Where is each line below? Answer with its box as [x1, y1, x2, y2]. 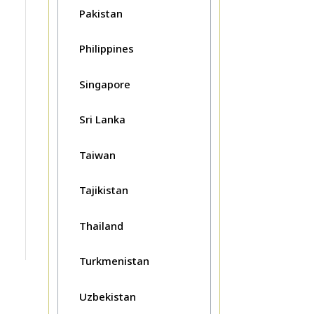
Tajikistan [78, 183, 128, 198]
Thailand [78, 218, 123, 233]
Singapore [78, 76, 130, 91]
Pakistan [78, 6, 123, 20]
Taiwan [78, 147, 116, 162]
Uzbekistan [78, 289, 136, 303]
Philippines [78, 41, 134, 56]
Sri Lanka [78, 112, 125, 127]
